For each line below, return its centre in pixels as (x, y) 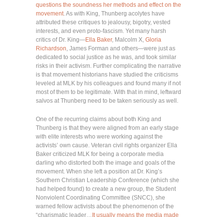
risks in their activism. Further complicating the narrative (108, 66)
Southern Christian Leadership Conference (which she (108, 180)
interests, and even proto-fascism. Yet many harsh (101, 31)
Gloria (153, 39)
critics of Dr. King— (61, 39)
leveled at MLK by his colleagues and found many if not (108, 83)
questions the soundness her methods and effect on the (108, 5)
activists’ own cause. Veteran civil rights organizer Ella (107, 145)
